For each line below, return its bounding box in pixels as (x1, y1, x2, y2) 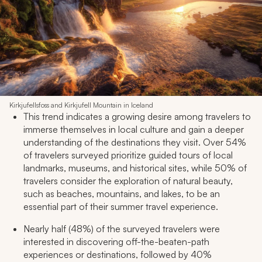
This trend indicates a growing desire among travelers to (23, 111, 251, 123)
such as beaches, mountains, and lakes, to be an (23, 188, 220, 200)
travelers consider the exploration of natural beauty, (23, 175, 233, 187)
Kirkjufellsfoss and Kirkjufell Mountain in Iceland (9, 101, 153, 110)
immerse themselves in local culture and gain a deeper (23, 123, 244, 136)
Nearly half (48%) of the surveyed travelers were (23, 223, 220, 235)
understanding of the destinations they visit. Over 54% (23, 136, 246, 149)
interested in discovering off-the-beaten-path (23, 236, 209, 248)
